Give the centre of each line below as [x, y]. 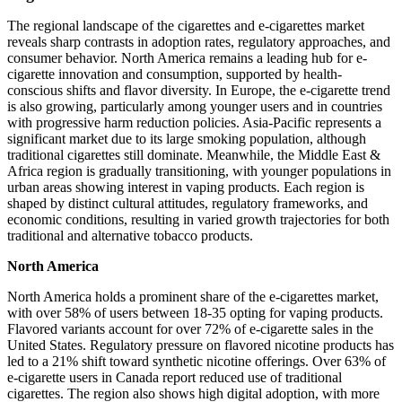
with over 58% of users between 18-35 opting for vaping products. [195, 313]
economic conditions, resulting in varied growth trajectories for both [198, 220]
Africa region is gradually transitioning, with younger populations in [199, 171]
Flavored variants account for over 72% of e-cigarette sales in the [190, 329]
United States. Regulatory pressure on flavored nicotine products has [201, 345]
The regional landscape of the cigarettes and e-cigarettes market [186, 26]
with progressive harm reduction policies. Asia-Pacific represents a [194, 123]
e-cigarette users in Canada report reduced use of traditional [175, 378]
